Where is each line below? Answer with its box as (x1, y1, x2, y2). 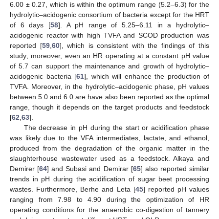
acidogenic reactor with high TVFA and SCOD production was (10, 31, 209, 40)
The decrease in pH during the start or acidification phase (23, 124, 209, 132)
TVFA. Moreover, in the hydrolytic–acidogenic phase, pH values (10, 83, 209, 91)
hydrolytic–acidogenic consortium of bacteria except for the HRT (10, 11, 209, 19)
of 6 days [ (10, 21, 50, 29)
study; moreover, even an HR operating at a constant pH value (10, 52, 209, 60)
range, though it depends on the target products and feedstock (10, 103, 209, 111)
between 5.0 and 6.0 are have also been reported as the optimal (10, 93, 209, 101)
